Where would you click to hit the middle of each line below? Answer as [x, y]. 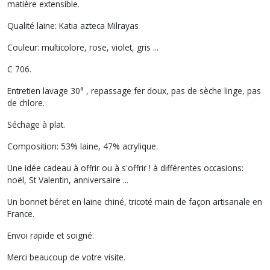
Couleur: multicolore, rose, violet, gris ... [84, 47]
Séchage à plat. [37, 124]
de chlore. [26, 102]
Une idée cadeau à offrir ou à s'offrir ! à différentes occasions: [125, 168]
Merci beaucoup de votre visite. [67, 257]
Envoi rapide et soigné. [51, 235]
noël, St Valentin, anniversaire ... [69, 180]
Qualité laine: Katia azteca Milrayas [73, 25]
